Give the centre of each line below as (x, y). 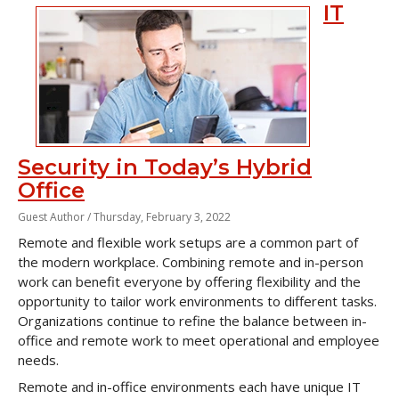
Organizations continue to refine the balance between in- (192, 321)
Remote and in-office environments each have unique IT (189, 387)
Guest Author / (56, 217)
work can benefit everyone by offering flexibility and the (189, 281)
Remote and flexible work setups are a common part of (188, 242)
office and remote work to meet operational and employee (199, 340)
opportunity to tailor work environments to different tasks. (197, 301)
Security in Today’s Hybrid (165, 167)
